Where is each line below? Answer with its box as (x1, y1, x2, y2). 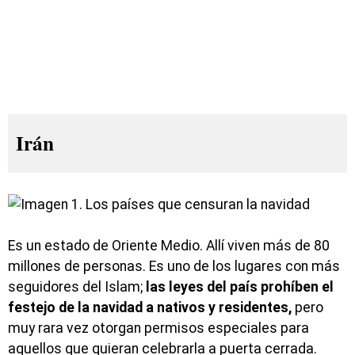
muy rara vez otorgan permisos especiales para (8, 320, 309, 337)
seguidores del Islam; (8, 279, 146, 296)
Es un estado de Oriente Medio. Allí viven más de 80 (8, 238, 330, 254)
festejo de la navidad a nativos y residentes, (8, 300, 292, 316)
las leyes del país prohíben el (146, 279, 334, 296)
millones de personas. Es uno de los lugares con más (8, 258, 340, 275)
